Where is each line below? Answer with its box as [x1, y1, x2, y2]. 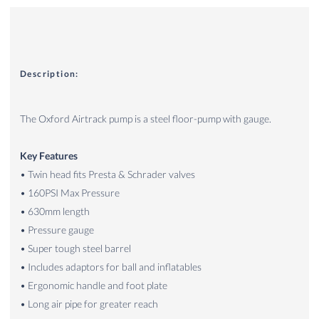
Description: [20, 68, 79, 78]
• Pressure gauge [20, 224, 94, 236]
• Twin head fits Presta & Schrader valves [20, 168, 195, 181]
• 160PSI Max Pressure [20, 187, 120, 199]
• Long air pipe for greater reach [20, 298, 158, 310]
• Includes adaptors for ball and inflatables [20, 261, 202, 273]
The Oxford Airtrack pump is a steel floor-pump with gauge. [20, 113, 271, 125]
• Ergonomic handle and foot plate [20, 279, 167, 292]
